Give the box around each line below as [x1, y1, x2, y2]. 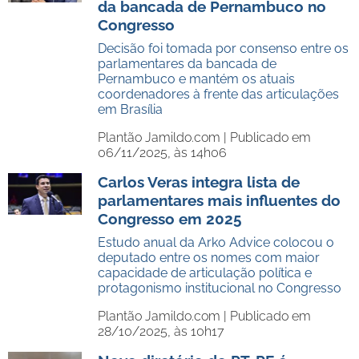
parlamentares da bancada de [98, 56, 276, 71]
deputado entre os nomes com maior [98, 250, 320, 265]
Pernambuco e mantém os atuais [98, 71, 295, 87]
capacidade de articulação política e [98, 265, 312, 280]
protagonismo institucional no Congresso [98, 280, 341, 296]
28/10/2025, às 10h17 [98, 324, 224, 339]
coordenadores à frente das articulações [98, 87, 339, 102]
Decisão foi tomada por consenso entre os [98, 41, 349, 56]
